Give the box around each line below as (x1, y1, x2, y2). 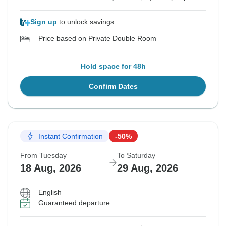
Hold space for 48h (80, 62, 146, 71)
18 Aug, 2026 (20, 162, 81, 174)
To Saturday (117, 151, 155, 160)
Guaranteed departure (38, 199, 110, 207)
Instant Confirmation (38, 132, 103, 140)
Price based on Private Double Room (38, 34, 156, 43)
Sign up (30, 18, 57, 26)
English (38, 188, 62, 197)
